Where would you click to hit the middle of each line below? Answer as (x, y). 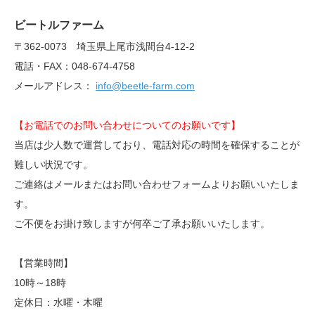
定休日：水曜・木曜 (58, 303)
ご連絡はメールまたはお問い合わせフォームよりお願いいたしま (157, 185)
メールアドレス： (55, 86)
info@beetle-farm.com (145, 86)
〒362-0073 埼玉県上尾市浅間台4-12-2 (104, 47)
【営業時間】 (44, 263)
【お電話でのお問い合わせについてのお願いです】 (127, 126)
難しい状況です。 (53, 165)
